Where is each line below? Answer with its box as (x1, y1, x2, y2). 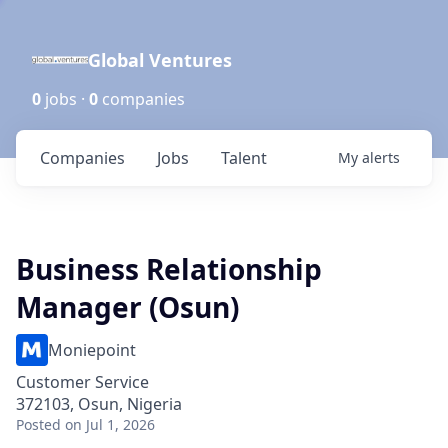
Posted (16, 415, 61, 434)
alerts (362, 148, 400, 167)
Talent (221, 147, 267, 169)
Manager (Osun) (16, 288, 239, 326)
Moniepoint (48, 339, 136, 361)
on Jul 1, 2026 (65, 415, 155, 434)
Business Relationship (16, 250, 322, 288)
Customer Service (16, 371, 149, 393)
